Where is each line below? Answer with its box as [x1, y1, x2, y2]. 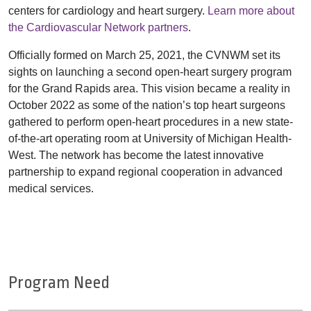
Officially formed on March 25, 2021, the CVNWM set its [8, 49, 280, 61]
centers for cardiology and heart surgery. [8, 4, 208, 17]
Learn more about [208, 4, 294, 17]
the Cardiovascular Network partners [8, 21, 188, 33]
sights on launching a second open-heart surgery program [8, 65, 292, 78]
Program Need [8, 272, 110, 292]
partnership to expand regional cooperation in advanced [8, 165, 283, 178]
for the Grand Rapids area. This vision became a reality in [8, 82, 290, 94]
